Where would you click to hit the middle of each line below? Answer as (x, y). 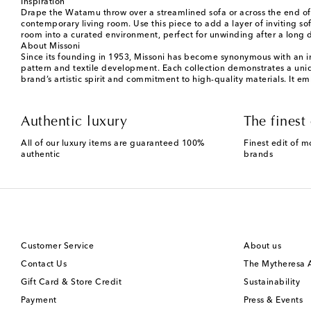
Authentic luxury (74, 123)
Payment (39, 301)
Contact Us (44, 265)
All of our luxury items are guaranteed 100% (113, 144)
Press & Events (273, 301)
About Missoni (51, 47)
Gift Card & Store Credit (71, 283)
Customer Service (57, 247)
